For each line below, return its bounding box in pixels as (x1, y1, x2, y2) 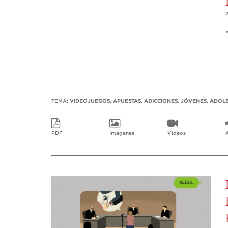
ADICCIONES (144, 99, 178, 104)
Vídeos (167, 131, 186, 136)
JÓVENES (181, 99, 207, 104)
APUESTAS (113, 99, 141, 104)
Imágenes (109, 131, 134, 136)
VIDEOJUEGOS (70, 99, 110, 104)
